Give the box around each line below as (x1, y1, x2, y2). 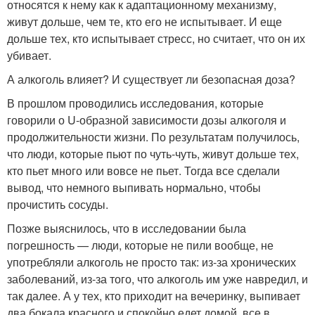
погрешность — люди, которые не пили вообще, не (7, 236, 274, 253)
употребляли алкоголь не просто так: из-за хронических (7, 253, 296, 270)
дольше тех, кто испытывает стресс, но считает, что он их (7, 30, 305, 46)
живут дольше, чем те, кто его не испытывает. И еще (7, 13, 282, 30)
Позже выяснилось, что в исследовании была (7, 219, 246, 236)
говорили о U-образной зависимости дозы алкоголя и (7, 111, 286, 128)
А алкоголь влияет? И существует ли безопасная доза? (7, 70, 295, 87)
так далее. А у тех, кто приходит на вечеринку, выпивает (7, 287, 300, 304)
